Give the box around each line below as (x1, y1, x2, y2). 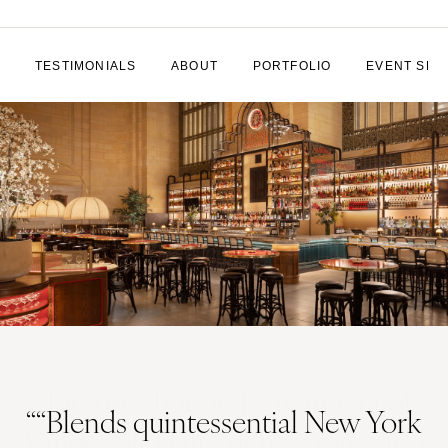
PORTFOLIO (252, 59, 332, 74)
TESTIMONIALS (35, 59, 137, 74)
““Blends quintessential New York (26, 399, 422, 441)
